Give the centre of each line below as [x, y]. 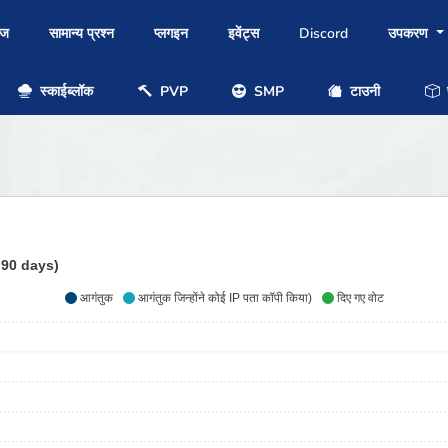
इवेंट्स [243, 34]
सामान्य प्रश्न [81, 34]
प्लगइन [171, 34]
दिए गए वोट [360, 298]
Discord [323, 34]
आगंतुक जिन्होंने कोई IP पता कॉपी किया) [224, 298]
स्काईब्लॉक [65, 91]
